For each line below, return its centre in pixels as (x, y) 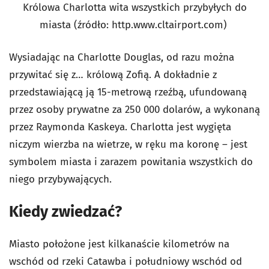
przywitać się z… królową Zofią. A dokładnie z (113, 74)
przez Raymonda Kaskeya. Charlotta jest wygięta (120, 127)
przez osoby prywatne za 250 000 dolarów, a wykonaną (134, 109)
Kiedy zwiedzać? (65, 211)
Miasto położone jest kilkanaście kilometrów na (119, 244)
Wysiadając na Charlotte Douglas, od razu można (122, 57)
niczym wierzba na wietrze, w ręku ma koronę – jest (128, 144)
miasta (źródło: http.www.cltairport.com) (134, 25)
